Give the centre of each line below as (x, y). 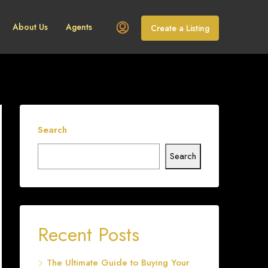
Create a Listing (180, 28)
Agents (79, 27)
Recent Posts (89, 234)
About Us (30, 27)
